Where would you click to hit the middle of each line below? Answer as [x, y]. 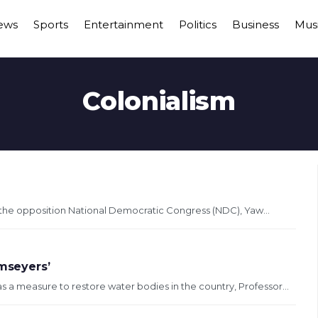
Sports [50, 24]
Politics [197, 24]
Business [255, 24]
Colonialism [159, 101]
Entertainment [123, 24]
